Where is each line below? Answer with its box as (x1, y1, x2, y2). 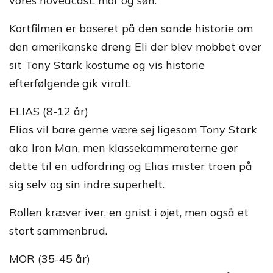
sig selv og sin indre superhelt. (9, 177, 165, 191)
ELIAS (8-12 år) (9, 104, 88, 118)
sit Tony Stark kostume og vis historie (9, 58, 205, 72)
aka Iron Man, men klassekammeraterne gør (9, 141, 238, 155)
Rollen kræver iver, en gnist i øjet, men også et (9, 205, 249, 219)
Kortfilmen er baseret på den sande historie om (9, 21, 253, 35)
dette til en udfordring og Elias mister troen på (9, 159, 252, 173)
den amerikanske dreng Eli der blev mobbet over (9, 40, 261, 54)
